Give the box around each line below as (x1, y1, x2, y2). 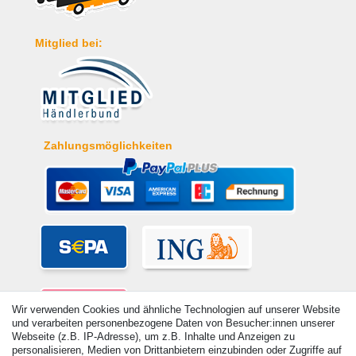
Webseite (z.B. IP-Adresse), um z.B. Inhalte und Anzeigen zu (12, 331, 295, 342)
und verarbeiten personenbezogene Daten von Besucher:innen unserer (12, 317, 335, 329)
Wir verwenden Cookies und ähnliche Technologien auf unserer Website (12, 304, 340, 315)
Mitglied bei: (34, 37, 103, 50)
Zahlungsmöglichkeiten (43, 138, 172, 152)
